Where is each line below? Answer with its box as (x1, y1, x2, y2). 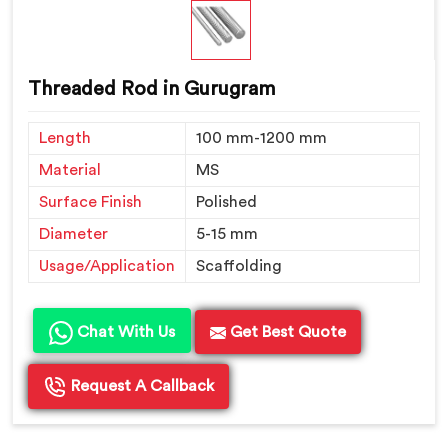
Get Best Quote (226, 324, 346, 341)
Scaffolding (196, 258, 282, 275)
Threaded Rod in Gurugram (28, 79, 275, 99)
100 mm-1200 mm (196, 130, 327, 147)
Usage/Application (39, 258, 175, 275)
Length (39, 130, 91, 147)
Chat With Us (73, 324, 175, 341)
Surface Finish (39, 194, 142, 211)
